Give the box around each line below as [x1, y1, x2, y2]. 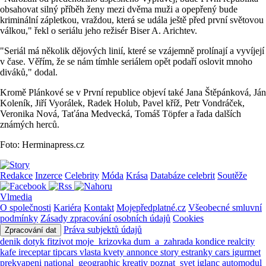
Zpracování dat [5, 226, 56, 235]
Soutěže [217, 170, 247, 181]
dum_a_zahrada [134, 236, 195, 247]
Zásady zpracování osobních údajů [40, 213, 170, 224]
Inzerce [35, 170, 62, 181]
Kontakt [84, 202, 114, 213]
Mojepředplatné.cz [116, 202, 186, 213]
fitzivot [47, 236, 75, 247]
